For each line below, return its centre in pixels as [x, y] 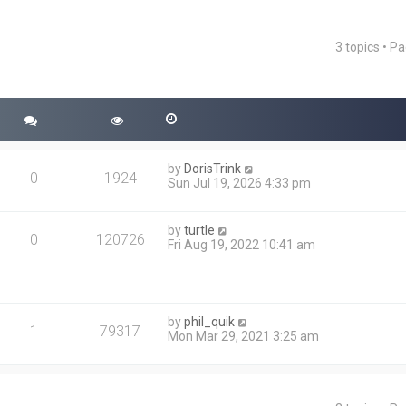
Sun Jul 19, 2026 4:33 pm [240, 183]
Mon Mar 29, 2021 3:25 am [244, 336]
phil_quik [210, 322]
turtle [200, 230]
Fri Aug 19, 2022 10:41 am [242, 245]
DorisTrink [213, 169]
